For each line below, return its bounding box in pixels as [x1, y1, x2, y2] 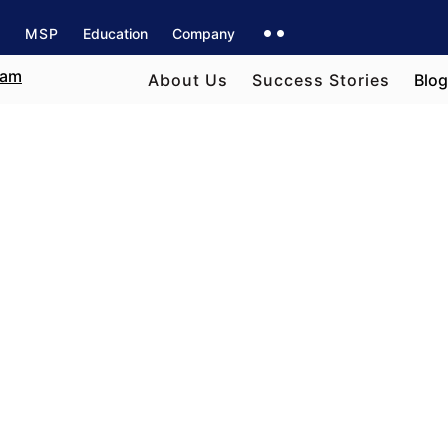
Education [82, 25, 148, 42]
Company [171, 25, 235, 42]
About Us [148, 69, 228, 90]
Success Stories [252, 69, 390, 90]
